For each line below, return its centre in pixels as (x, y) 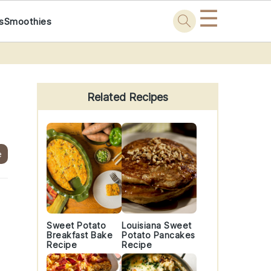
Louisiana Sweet (157, 225)
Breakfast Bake (80, 235)
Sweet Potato (76, 225)
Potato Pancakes (158, 235)
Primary (62, 69)
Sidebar (61, 87)
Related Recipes (128, 97)
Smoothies (28, 21)
